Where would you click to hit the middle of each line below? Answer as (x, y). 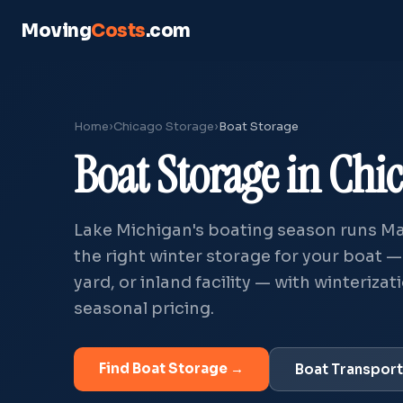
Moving (56, 31)
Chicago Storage (164, 126)
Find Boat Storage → (171, 368)
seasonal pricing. (144, 309)
